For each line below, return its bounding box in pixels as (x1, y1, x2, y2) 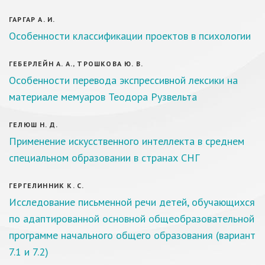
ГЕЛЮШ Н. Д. (9, 120, 59, 129)
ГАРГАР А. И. (9, 15, 56, 24)
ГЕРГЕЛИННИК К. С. (9, 181, 85, 190)
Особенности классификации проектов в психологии (9, 29, 251, 43)
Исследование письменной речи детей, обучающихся (9, 195, 255, 209)
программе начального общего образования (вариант (9, 228, 256, 242)
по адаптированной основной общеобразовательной (9, 212, 254, 225)
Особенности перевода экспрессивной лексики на (9, 73, 238, 87)
